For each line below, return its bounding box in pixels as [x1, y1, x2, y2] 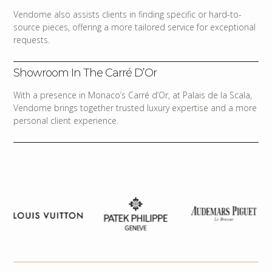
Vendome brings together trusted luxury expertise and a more [13, 101, 257, 114]
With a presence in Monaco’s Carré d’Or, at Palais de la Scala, [13, 89, 253, 101]
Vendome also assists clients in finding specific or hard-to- [13, 8, 242, 20]
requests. [13, 33, 50, 46]
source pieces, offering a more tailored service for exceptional [13, 21, 256, 33]
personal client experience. [13, 114, 119, 126]
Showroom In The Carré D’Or [13, 66, 157, 80]
